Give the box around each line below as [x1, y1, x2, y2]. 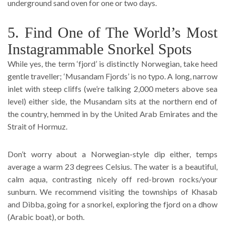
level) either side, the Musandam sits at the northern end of [8, 96, 217, 106]
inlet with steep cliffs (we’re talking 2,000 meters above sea [8, 83, 217, 93]
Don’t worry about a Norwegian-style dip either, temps [8, 149, 217, 159]
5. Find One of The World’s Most [8, 24, 217, 41]
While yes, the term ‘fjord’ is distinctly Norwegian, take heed [8, 58, 217, 68]
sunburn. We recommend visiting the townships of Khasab [8, 186, 217, 196]
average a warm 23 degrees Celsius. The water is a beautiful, [8, 161, 217, 171]
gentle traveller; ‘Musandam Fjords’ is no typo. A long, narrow [8, 71, 217, 81]
